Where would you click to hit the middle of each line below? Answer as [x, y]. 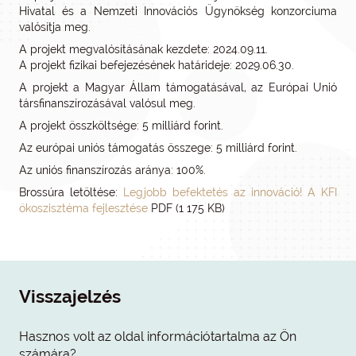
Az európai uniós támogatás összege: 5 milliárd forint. [158, 148]
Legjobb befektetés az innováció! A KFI [230, 192]
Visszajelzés [70, 297]
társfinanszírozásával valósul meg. [107, 103]
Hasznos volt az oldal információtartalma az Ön [158, 337]
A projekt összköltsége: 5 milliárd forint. [121, 126]
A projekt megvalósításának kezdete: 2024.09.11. [143, 49]
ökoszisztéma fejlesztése [83, 208]
